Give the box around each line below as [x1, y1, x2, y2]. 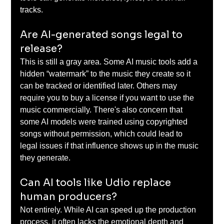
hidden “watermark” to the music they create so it [20, 69, 193, 78]
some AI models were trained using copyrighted [20, 117, 190, 126]
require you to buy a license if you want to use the [20, 93, 196, 102]
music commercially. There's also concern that [20, 105, 185, 114]
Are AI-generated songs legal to [20, 28, 185, 41]
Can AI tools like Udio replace [20, 176, 174, 189]
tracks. [20, 5, 45, 14]
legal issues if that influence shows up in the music [20, 141, 201, 150]
